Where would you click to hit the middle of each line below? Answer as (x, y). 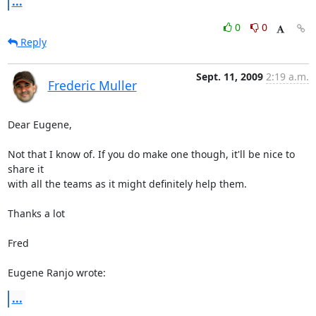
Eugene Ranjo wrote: (56, 273)
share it (27, 169)
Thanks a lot (36, 213)
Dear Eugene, (39, 124)
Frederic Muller (92, 85)
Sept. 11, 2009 (229, 77)
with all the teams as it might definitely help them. (127, 184)
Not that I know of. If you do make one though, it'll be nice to (151, 154)
